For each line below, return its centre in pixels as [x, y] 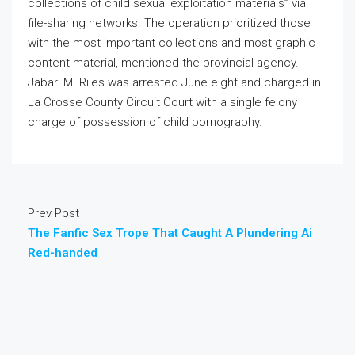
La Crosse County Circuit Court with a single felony [162, 103]
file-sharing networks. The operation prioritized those [169, 23]
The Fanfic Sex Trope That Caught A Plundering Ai [170, 233]
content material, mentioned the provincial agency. [163, 63]
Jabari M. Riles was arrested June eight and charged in [174, 83]
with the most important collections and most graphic [172, 43]
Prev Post [53, 214]
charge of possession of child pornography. [145, 122]
